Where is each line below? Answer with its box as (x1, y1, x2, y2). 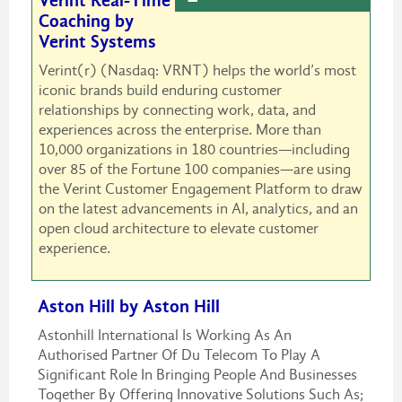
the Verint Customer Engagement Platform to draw (38, 180, 363, 198)
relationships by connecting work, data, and (38, 101, 316, 119)
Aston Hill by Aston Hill (37, 296, 220, 318)
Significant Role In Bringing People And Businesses (37, 366, 357, 384)
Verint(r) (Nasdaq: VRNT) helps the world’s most (38, 62, 356, 80)
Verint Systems (38, 31, 156, 53)
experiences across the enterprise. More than (38, 121, 321, 139)
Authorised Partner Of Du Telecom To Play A (37, 346, 320, 364)
